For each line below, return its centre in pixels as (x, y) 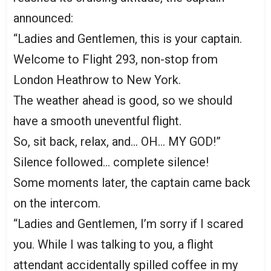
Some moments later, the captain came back (132, 182)
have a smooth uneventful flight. (97, 121)
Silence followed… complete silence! (111, 162)
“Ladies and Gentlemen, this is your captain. (128, 38)
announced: (43, 18)
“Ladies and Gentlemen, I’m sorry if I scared (128, 224)
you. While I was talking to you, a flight (113, 244)
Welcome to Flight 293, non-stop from (116, 59)
